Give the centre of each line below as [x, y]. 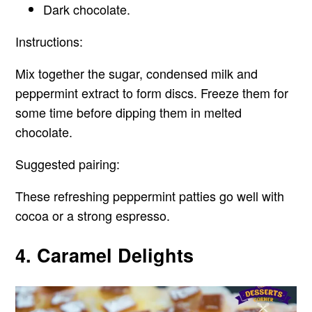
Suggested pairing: [68, 163]
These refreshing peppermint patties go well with [150, 195]
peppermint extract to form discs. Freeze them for [152, 92]
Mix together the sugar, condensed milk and [137, 73]
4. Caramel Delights [105, 255]
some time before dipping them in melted [129, 112]
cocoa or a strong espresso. [93, 215]
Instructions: [49, 41]
